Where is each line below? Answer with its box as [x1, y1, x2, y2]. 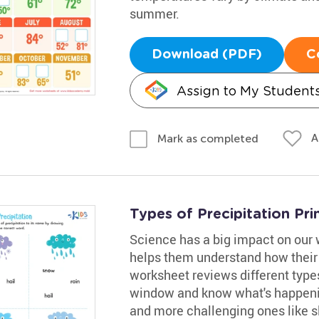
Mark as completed [157, 131, 258, 145]
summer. [129, 5, 179, 22]
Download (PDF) [151, 48, 262, 61]
